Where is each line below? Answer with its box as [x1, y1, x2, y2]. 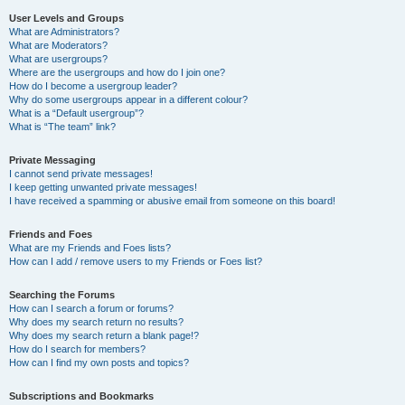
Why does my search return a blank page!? [9, 330, 199, 341]
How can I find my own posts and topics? [9, 357, 189, 368]
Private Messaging [9, 155, 96, 165]
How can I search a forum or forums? [9, 303, 174, 314]
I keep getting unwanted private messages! [9, 182, 197, 193]
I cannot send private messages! [9, 168, 153, 179]
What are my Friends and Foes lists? [9, 242, 171, 253]
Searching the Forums [9, 289, 115, 300]
